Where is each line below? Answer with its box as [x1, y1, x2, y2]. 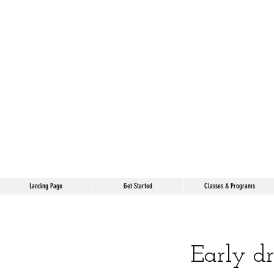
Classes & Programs [204, 182, 255, 191]
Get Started [124, 182, 152, 191]
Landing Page [29, 182, 62, 191]
